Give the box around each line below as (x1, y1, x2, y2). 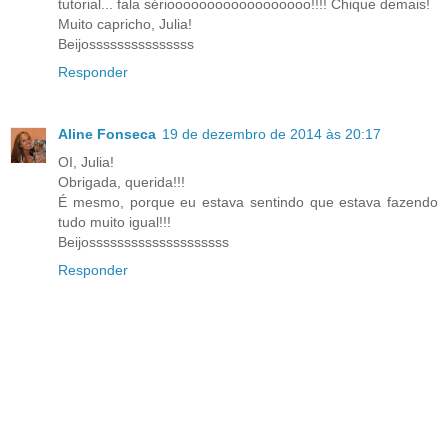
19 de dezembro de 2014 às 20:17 (162, 126, 381, 143)
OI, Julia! (58, 154, 114, 171)
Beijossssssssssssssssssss (58, 234, 229, 251)
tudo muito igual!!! (58, 214, 171, 231)
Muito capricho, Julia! (58, 16, 192, 33)
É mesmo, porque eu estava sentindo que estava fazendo (58, 194, 438, 211)
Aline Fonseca (58, 126, 156, 143)
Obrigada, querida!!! (58, 174, 185, 191)
